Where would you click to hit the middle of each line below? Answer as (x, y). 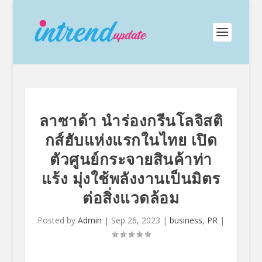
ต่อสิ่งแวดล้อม (131, 198)
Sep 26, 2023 (135, 220)
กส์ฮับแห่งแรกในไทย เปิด (131, 140)
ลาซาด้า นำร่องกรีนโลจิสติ (131, 120)
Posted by (57, 220)
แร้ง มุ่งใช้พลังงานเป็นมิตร (131, 178)
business (186, 220)
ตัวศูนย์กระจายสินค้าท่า (131, 159)
